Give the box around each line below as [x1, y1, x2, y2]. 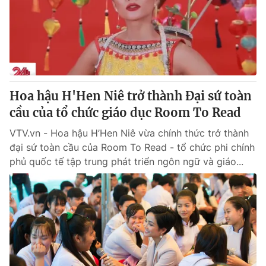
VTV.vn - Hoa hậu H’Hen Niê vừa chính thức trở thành [9, 127, 249, 139]
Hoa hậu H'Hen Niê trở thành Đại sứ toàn [9, 88, 252, 103]
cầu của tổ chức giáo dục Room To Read [9, 105, 241, 120]
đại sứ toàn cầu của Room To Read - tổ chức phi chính [9, 141, 255, 153]
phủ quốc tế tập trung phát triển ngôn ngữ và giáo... [9, 156, 243, 167]
